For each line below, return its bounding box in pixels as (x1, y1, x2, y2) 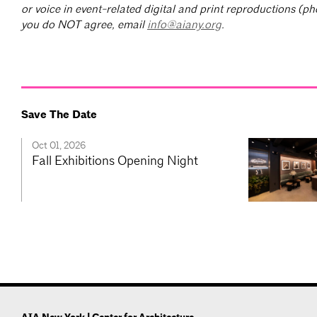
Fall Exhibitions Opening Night (32, 152, 198, 169)
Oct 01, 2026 (32, 139, 86, 152)
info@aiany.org (147, 18, 221, 32)
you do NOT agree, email (21, 18, 147, 32)
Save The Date (21, 108, 97, 122)
